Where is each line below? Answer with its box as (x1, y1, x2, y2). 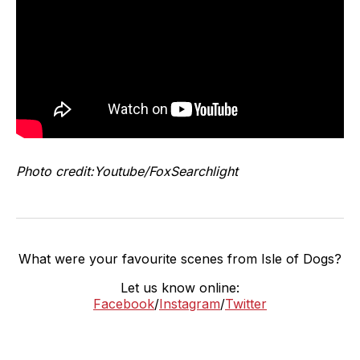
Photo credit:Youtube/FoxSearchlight (16, 163, 238, 180)
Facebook (93, 296, 154, 313)
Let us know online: (121, 280, 239, 297)
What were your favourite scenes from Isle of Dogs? (18, 251, 342, 268)
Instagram (159, 296, 220, 313)
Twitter (225, 296, 267, 313)
